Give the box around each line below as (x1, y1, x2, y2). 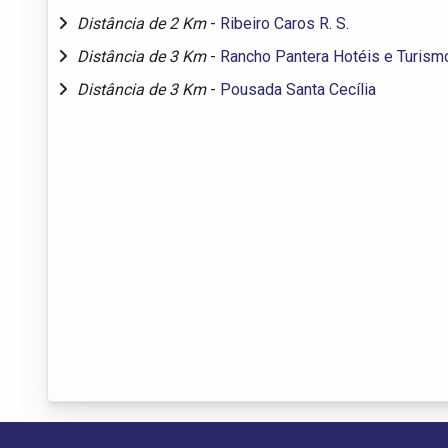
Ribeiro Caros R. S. (220, 13, 349, 33)
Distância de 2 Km (77, 13, 210, 33)
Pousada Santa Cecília (220, 79, 376, 99)
